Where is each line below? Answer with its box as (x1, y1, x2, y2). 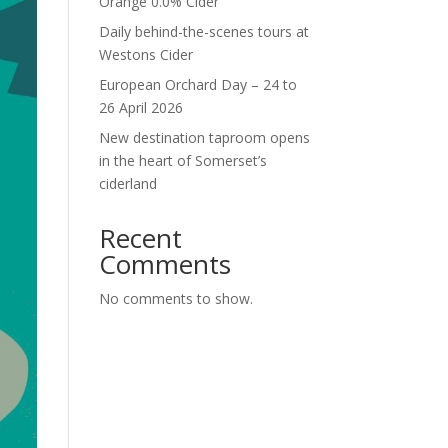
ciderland (98, 173, 157, 193)
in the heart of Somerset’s (98, 150, 267, 170)
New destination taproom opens (98, 127, 310, 147)
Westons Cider (98, 44, 193, 64)
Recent (98, 219, 182, 256)
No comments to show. (98, 288, 253, 308)
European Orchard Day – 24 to (98, 74, 297, 94)
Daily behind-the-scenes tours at (98, 21, 309, 41)
